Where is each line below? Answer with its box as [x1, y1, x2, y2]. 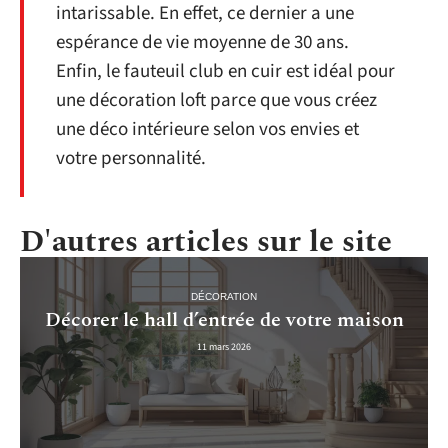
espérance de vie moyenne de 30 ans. [56, 28, 349, 56]
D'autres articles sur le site [20, 218, 392, 265]
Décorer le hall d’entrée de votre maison [44, 305, 404, 336]
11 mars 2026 [197, 340, 251, 355]
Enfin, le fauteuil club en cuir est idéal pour [56, 57, 395, 85]
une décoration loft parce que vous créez [56, 86, 377, 114]
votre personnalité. [56, 144, 206, 172]
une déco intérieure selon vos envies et [56, 115, 359, 143]
